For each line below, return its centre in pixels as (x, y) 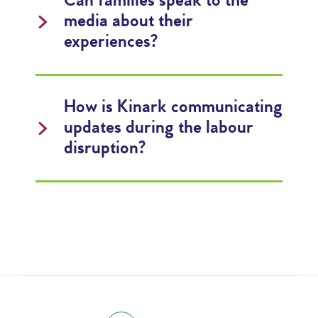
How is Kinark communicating (173, 108)
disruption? (105, 149)
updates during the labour (159, 128)
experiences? (111, 42)
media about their (128, 22)
